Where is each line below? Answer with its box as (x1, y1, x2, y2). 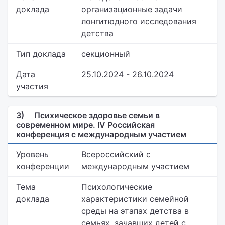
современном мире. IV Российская (16, 120, 155, 130)
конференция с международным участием (16, 129, 186, 139)
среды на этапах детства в (81, 206, 189, 216)
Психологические (81, 182, 152, 192)
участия (16, 81, 48, 91)
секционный (81, 49, 130, 59)
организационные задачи (81, 4, 182, 14)
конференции (16, 161, 69, 171)
